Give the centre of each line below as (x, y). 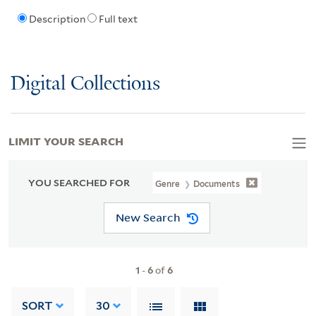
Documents (217, 183)
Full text (118, 19)
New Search (148, 218)
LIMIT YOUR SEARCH (66, 140)
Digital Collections (85, 84)
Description (57, 19)
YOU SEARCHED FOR (79, 182)
